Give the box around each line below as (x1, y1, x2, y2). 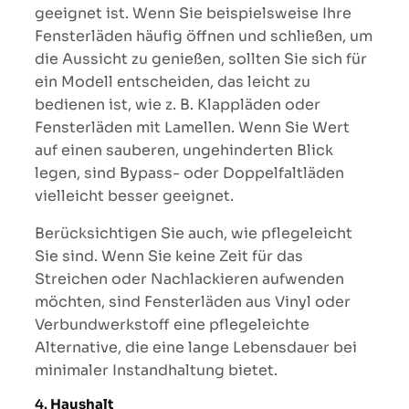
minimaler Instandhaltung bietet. (35, 360, 278, 380)
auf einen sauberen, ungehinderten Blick (35, 140, 333, 160)
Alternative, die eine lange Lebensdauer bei (35, 337, 357, 357)
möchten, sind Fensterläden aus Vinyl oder (35, 291, 351, 311)
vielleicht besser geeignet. (35, 185, 234, 205)
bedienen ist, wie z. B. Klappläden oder (35, 94, 320, 114)
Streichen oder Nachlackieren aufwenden (35, 268, 344, 288)
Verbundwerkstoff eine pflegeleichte (35, 314, 309, 334)
